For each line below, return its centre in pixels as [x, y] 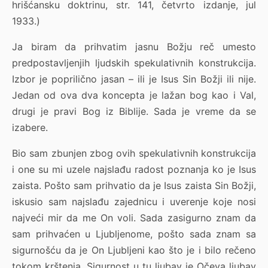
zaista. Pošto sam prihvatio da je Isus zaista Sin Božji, [134, 186]
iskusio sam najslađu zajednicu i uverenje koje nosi [134, 202]
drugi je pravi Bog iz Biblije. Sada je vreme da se [134, 112]
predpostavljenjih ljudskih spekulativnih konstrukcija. [134, 63]
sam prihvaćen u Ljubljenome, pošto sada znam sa [134, 234]
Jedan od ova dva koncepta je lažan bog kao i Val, [134, 95]
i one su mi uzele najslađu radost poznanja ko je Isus [134, 170]
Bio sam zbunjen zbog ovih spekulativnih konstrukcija [134, 153]
